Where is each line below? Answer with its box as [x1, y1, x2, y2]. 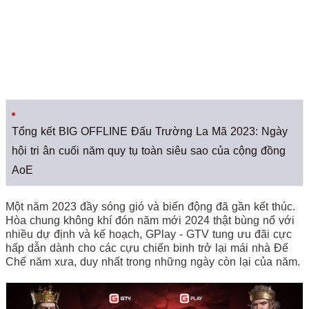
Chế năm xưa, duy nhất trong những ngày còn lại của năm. [6, 256, 300, 268]
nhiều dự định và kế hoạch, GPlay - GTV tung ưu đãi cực [6, 228, 292, 240]
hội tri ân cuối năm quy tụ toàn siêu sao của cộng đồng [12, 145, 286, 157]
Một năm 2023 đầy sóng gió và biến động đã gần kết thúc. [6, 201, 295, 212]
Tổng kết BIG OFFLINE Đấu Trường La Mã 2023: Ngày [12, 126, 288, 137]
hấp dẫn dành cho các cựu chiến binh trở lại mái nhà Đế [6, 242, 288, 254]
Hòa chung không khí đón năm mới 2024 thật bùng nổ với [6, 215, 295, 226]
